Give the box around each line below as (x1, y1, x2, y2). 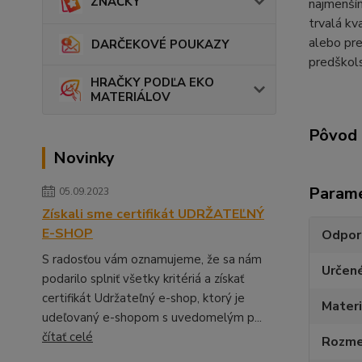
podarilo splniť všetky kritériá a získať (42, 270, 244, 287)
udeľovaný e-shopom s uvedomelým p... (42, 309, 262, 326)
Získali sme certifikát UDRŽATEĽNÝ (42, 204, 264, 223)
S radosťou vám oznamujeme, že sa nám (42, 250, 262, 267)
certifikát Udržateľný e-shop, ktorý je (42, 289, 245, 306)
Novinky (53, 146, 115, 169)
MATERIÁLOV (90, 88, 171, 105)
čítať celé (42, 328, 93, 345)
